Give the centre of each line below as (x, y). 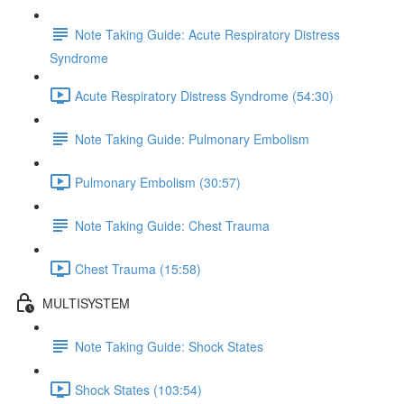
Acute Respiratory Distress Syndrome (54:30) (204, 95)
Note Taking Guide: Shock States (169, 346)
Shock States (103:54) (138, 389)
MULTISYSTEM (86, 303)
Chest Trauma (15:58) (138, 268)
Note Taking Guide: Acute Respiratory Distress (207, 34)
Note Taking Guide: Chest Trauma (172, 225)
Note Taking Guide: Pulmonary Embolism (192, 138)
